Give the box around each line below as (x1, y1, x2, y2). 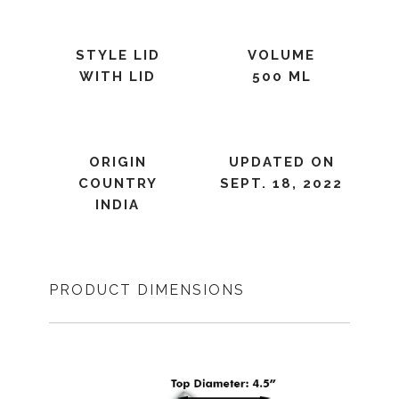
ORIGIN (88, 154, 147, 170)
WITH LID (79, 69, 156, 85)
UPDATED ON (228, 154, 335, 170)
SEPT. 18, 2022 (220, 175, 343, 191)
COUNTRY (77, 175, 158, 191)
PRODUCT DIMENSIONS (49, 281, 245, 298)
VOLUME (248, 47, 315, 63)
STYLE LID (75, 47, 160, 63)
